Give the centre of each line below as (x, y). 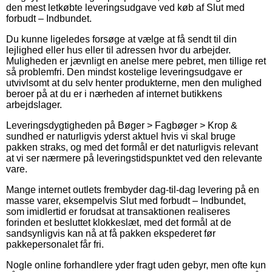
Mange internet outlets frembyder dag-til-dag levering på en (133, 189)
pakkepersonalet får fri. (55, 244)
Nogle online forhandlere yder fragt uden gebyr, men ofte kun (136, 265)
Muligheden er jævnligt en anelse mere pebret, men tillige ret (136, 61)
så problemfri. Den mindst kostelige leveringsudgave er (124, 72)
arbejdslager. (34, 104)
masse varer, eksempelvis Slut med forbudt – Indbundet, (126, 200)
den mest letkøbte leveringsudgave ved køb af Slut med (125, 7)
